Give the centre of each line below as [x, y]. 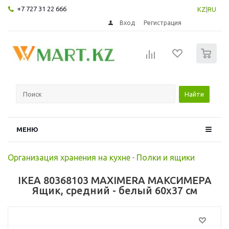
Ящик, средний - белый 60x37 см [114, 190]
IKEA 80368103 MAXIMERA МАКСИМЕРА [114, 180]
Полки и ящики [166, 157]
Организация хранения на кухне [69, 157]
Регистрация [163, 22]
